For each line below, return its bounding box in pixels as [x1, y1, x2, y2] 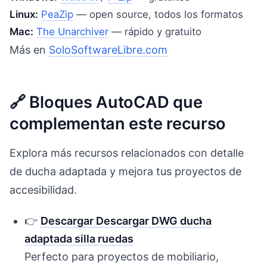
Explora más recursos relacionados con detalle [10, 146, 244, 159]
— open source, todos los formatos [73, 8, 243, 21]
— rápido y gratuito [108, 26, 201, 38]
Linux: [10, 8, 38, 21]
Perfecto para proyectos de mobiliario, [24, 250, 219, 263]
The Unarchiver [36, 26, 108, 38]
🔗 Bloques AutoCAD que [10, 92, 203, 112]
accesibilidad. [10, 183, 77, 196]
